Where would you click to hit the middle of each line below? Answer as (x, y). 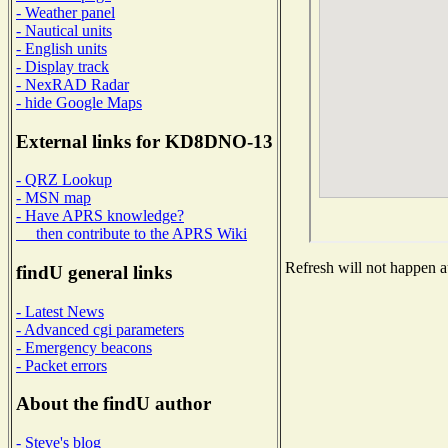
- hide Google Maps (79, 102)
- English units (61, 48)
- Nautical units (64, 30)
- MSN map (53, 198)
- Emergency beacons (84, 347)
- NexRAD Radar (72, 84)
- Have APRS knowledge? (100, 216)
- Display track (62, 66)
